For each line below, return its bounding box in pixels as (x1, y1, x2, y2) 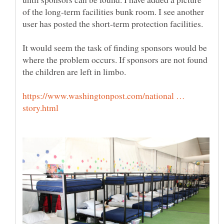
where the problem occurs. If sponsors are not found (22, 53, 207, 65)
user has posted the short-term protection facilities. (22, 17, 203, 29)
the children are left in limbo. (22, 65, 129, 77)
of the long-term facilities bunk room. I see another (22, 5, 204, 17)
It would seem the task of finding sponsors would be (22, 41, 207, 53)
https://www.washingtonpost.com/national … (22, 89, 185, 101)
